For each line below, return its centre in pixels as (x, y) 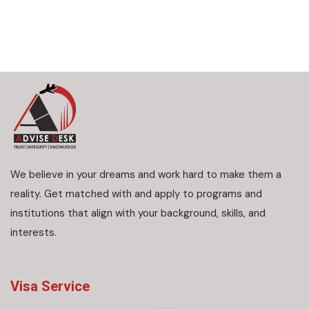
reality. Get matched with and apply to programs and (136, 194)
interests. (33, 233)
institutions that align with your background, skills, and (138, 213)
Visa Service (50, 287)
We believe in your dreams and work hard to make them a (146, 175)
